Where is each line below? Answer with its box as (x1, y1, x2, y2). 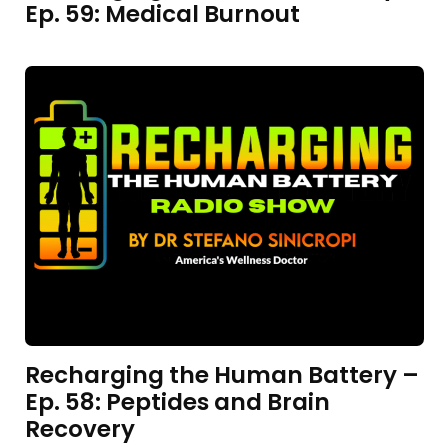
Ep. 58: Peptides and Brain (24, 386, 330, 418)
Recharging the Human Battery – (24, 359, 419, 391)
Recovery (24, 413, 135, 445)
